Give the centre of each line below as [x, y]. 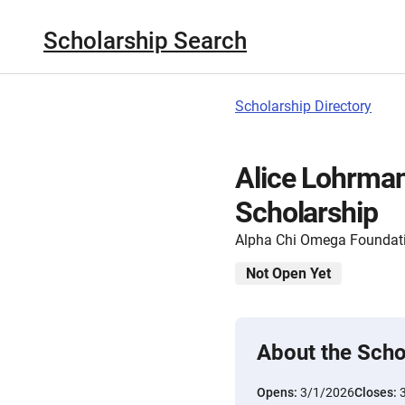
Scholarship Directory [303, 106]
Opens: [278, 392]
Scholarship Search [145, 40]
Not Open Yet [288, 273]
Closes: [377, 392]
